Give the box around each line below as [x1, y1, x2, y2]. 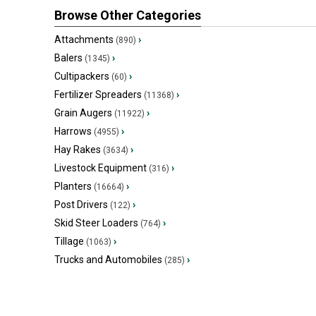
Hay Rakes [54, 144, 101, 155]
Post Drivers [54, 199, 108, 210]
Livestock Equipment [54, 162, 147, 174]
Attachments [54, 34, 114, 45]
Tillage [54, 236, 84, 247]
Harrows [54, 126, 92, 137]
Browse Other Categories [54, 8, 201, 23]
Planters [54, 181, 92, 192]
